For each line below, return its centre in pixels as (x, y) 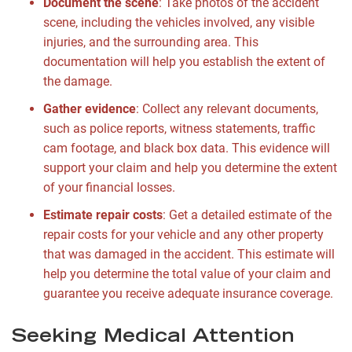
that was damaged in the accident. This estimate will (189, 255)
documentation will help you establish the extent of (184, 62)
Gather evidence (90, 109)
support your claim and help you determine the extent (190, 168)
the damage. (78, 82)
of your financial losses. (109, 188)
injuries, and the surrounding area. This (151, 42)
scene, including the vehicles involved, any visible (179, 23)
